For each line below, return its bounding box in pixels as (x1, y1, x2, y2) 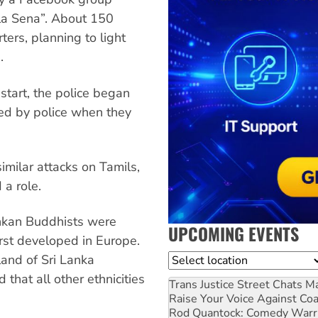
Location (168, 251, 214, 268)
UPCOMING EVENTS (168, 220, 299, 246)
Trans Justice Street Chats (169, 276, 302, 292)
